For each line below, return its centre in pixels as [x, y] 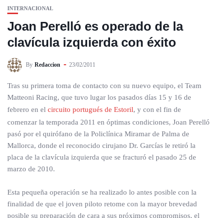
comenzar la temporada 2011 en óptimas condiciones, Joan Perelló [109, 122]
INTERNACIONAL [30, 8]
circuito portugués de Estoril [91, 109]
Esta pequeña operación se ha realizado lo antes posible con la [102, 192]
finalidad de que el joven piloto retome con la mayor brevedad [102, 204]
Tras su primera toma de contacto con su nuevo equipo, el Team [104, 86]
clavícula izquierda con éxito [92, 42]
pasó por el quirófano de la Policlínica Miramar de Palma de [98, 134]
